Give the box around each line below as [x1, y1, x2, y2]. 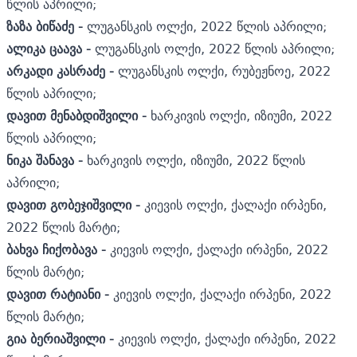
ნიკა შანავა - [6, 148, 87, 171]
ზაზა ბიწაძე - [6, 14, 87, 37]
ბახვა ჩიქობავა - [6, 237, 110, 261]
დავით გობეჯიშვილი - [6, 193, 144, 216]
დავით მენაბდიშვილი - [6, 104, 151, 127]
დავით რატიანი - [6, 282, 113, 305]
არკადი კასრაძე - [6, 59, 118, 82]
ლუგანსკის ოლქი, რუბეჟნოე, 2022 [118, 59, 331, 82]
